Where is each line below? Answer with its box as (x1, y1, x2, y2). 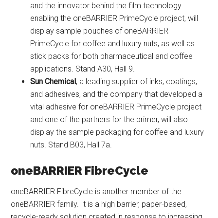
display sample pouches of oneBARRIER (30, 26, 169, 36)
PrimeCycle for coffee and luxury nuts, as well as (30, 39, 195, 49)
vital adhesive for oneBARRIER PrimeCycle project (30, 102, 202, 112)
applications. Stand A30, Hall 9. (30, 64, 135, 74)
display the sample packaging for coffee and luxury (30, 127, 204, 137)
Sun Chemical (30, 77, 76, 87)
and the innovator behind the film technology (30, 1, 182, 11)
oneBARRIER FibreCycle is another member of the (11, 187, 182, 197)
